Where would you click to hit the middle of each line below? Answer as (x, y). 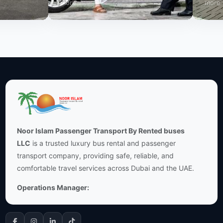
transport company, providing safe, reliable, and (95, 156)
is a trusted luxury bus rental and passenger (103, 143)
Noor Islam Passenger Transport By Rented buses (101, 131)
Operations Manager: (53, 188)
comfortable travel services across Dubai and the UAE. (105, 168)
